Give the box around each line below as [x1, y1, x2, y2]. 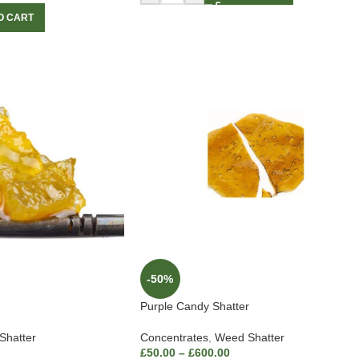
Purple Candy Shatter [139, 300, 249, 313]
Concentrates [139, 331, 208, 345]
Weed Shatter [214, 331, 284, 345]
